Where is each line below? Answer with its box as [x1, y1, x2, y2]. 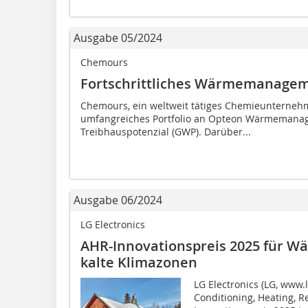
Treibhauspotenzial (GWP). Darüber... [80, 124, 251, 138]
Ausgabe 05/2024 [74, 30, 162, 45]
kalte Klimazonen [80, 252, 197, 272]
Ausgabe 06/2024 [74, 192, 162, 208]
